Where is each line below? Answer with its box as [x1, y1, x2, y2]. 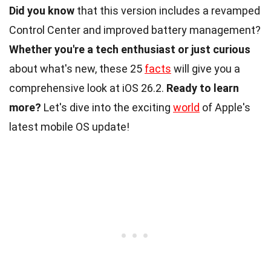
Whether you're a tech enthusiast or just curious [9, 42, 250, 56]
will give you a [171, 62, 240, 75]
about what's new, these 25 [9, 62, 145, 75]
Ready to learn [166, 81, 239, 94]
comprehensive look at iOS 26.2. [9, 81, 166, 94]
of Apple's [200, 100, 250, 114]
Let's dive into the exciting [41, 100, 173, 114]
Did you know [9, 4, 74, 17]
